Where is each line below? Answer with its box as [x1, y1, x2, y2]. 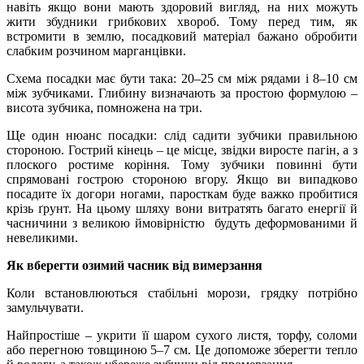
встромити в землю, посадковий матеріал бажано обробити [6, 28, 357, 43]
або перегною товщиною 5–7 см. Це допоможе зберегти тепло [6, 342, 357, 357]
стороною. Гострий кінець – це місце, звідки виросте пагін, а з [6, 142, 357, 157]
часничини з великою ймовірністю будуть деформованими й [6, 215, 357, 230]
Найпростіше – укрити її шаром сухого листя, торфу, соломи [6, 327, 357, 342]
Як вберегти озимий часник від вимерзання [6, 258, 262, 272]
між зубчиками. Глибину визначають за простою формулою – [6, 85, 357, 100]
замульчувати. [6, 300, 84, 314]
